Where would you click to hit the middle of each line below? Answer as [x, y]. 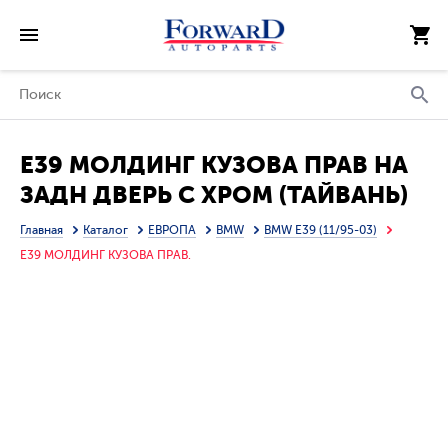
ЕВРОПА [172, 230]
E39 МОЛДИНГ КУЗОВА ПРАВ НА [214, 165]
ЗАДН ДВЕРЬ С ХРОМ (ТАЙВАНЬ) [214, 195]
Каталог [105, 230]
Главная [41, 230]
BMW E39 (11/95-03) [320, 230]
